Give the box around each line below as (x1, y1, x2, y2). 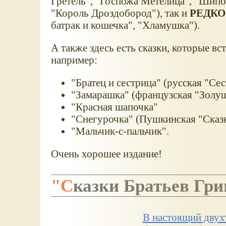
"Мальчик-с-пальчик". (71, 125, 169, 137)
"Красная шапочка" (71, 100, 158, 112)
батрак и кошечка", (50, 19, 138, 31)
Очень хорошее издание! (50, 147, 162, 159)
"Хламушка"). (137, 19, 200, 31)
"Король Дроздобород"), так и (50, 7, 190, 19)
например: (50, 53, 97, 66)
